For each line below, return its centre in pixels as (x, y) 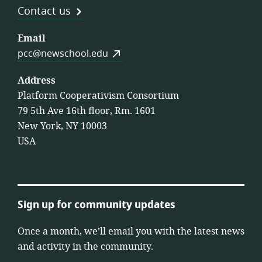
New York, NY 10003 (62, 127)
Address (37, 81)
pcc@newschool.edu (63, 54)
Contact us (44, 11)
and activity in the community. (85, 247)
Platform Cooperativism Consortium (98, 96)
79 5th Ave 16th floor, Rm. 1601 (87, 111)
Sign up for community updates (96, 205)
